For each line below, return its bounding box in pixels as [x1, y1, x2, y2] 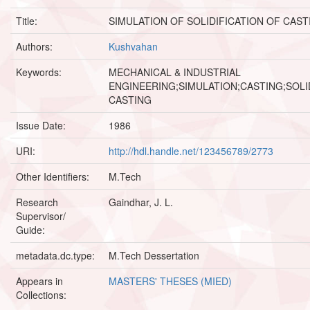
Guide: [16, 222, 48, 237]
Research [16, 194, 58, 209]
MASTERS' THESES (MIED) [109, 273, 232, 288]
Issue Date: [16, 118, 69, 132]
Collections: [16, 287, 66, 302]
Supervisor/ [16, 208, 66, 223]
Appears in [16, 273, 63, 288]
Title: [16, 13, 40, 28]
